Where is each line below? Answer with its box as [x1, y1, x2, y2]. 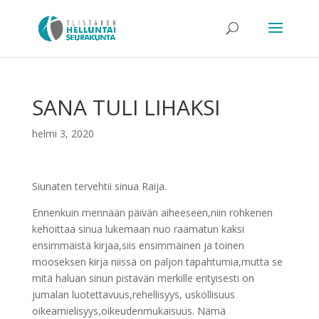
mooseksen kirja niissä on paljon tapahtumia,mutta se [31, 255, 283, 268]
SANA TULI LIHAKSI [31, 93, 220, 122]
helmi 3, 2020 [31, 127, 94, 140]
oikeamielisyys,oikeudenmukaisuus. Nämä [31, 304, 226, 318]
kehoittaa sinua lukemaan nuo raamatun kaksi [31, 222, 244, 236]
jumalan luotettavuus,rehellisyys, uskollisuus [31, 288, 235, 301]
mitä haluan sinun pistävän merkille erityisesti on [31, 271, 254, 285]
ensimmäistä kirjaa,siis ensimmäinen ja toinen [31, 239, 244, 252]
